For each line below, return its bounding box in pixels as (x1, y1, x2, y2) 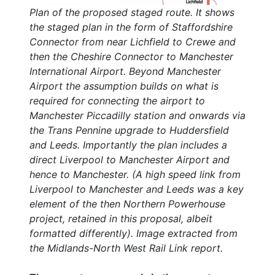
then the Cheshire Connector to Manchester (29, 50, 233, 63)
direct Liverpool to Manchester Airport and (29, 153, 230, 166)
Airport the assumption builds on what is (29, 80, 219, 93)
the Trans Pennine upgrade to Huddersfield (29, 124, 229, 137)
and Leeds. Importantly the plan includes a (29, 139, 227, 152)
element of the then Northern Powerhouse (29, 198, 225, 211)
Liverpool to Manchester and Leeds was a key (29, 183, 244, 196)
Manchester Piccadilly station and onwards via (29, 109, 246, 122)
